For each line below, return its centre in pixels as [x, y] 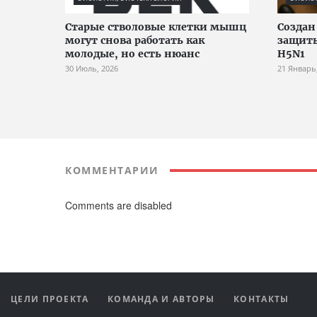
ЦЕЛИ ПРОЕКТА [51, 299]
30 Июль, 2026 [92, 69]
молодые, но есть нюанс [132, 54]
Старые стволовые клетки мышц [156, 27]
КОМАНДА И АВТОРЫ [163, 299]
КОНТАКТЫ [261, 299]
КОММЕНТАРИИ [112, 171]
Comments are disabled [119, 206]
